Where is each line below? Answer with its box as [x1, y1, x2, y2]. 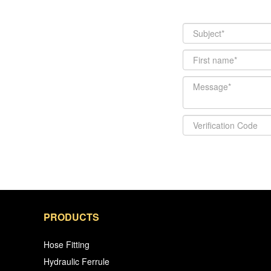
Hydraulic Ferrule [44, 255, 109, 267]
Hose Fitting [44, 238, 90, 250]
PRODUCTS [44, 209, 99, 224]
